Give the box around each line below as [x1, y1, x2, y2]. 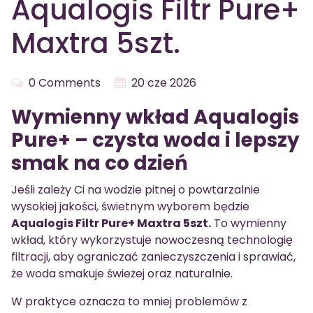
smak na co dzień [11, 150, 188, 177]
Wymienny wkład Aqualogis [11, 103, 299, 131]
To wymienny [211, 215, 286, 232]
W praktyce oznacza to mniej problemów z [11, 293, 247, 310]
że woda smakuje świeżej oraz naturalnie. [11, 265, 233, 282]
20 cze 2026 [131, 75, 196, 92]
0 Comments [26, 74, 101, 91]
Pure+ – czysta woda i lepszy [11, 126, 300, 154]
